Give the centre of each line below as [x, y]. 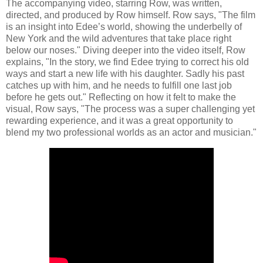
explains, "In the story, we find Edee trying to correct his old [127, 62]
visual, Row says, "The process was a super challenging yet [130, 109]
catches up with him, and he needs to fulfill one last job [119, 86]
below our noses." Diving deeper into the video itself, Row [126, 50]
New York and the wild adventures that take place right [119, 39]
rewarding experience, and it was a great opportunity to [119, 121]
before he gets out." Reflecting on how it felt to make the [121, 97]
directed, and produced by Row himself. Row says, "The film [131, 15]
